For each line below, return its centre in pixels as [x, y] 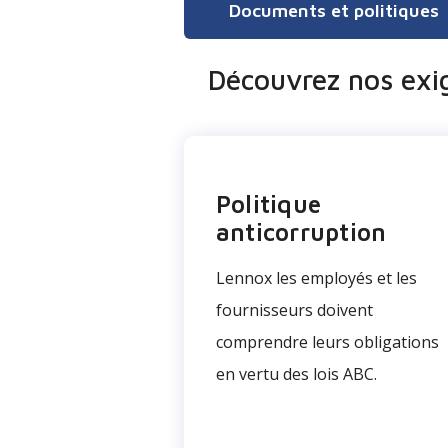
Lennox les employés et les [316, 278]
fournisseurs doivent [294, 310]
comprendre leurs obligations [327, 342]
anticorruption [301, 232]
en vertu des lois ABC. [298, 374]
